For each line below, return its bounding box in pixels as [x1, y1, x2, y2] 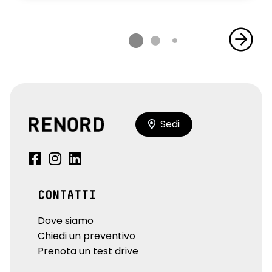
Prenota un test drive [38, 243, 138, 258]
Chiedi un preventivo [38, 228, 135, 243]
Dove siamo [38, 213, 93, 228]
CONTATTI [38, 189, 96, 202]
